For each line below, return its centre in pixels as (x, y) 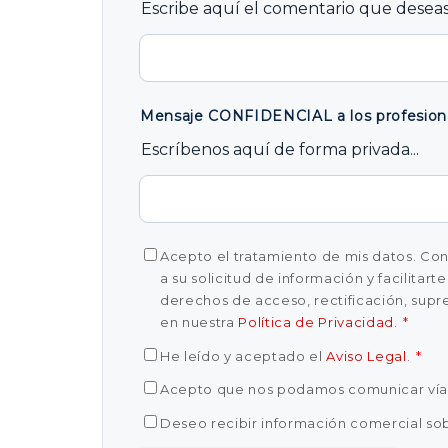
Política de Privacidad (316, 322)
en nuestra (199, 322)
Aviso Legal (366, 355)
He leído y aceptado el (243, 355)
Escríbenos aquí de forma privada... (280, 149)
